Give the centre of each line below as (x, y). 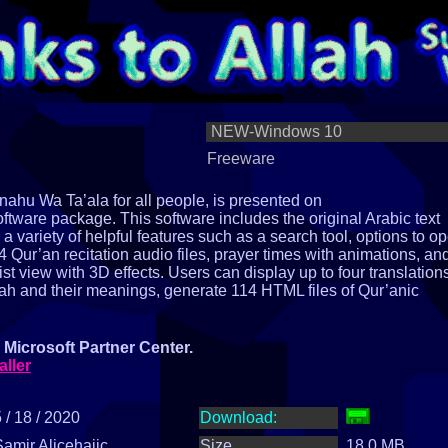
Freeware (241, 158)
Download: (238, 417)
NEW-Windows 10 (274, 131)
